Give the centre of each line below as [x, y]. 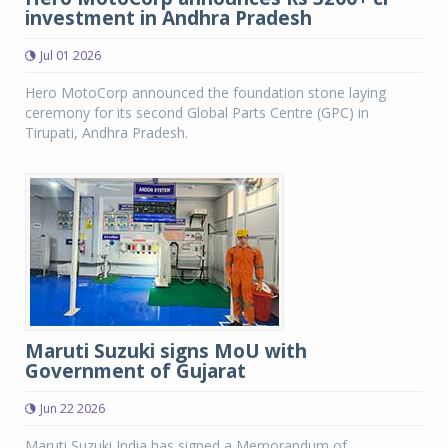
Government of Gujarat [135, 371]
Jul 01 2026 [70, 55]
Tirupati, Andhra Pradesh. [106, 132]
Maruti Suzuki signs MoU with [166, 351]
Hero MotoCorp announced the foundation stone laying [205, 92]
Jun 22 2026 [72, 408]
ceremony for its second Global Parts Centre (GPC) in [197, 112]
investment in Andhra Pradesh [168, 18]
